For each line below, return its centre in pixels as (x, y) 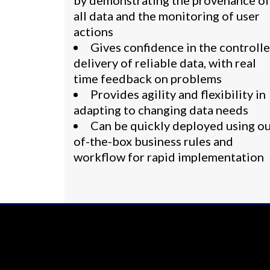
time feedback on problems (148, 78)
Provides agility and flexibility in (178, 94)
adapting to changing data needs (161, 110)
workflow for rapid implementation (169, 157)
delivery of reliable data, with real (165, 63)
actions (93, 31)
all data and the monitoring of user (167, 16)
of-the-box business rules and (153, 141)
